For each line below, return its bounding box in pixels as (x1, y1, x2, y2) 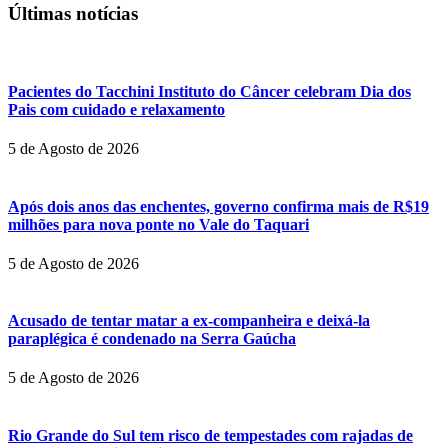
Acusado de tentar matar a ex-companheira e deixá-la (8, 312, 370, 330)
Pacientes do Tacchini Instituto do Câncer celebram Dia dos (8, 83, 411, 101)
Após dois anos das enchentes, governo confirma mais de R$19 (8, 197, 429, 215)
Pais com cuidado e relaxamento (8, 101, 225, 119)
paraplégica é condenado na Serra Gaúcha (8, 330, 296, 348)
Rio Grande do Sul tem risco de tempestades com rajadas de (8, 426, 413, 444)
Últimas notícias (8, 3, 138, 25)
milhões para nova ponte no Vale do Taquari (8, 215, 309, 233)
